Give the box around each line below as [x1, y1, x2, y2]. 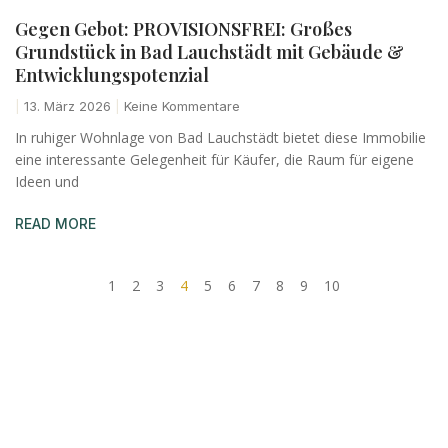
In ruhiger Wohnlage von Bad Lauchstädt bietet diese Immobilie [15, 128, 426, 148]
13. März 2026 [20, 98, 115, 115]
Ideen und [15, 172, 79, 192]
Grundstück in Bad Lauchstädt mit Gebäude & [15, 40, 404, 65]
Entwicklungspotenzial [15, 63, 209, 88]
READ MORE [15, 215, 96, 233]
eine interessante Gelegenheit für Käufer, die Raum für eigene [15, 150, 414, 170]
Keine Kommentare [120, 98, 240, 115]
